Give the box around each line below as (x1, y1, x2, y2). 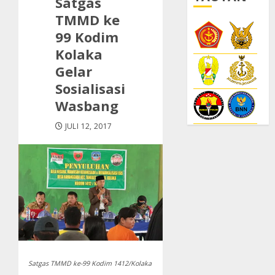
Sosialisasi (55, 79, 125, 98)
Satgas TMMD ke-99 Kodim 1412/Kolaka (28, 258, 152, 268)
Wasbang (55, 96, 118, 115)
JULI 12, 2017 (64, 120, 112, 131)
